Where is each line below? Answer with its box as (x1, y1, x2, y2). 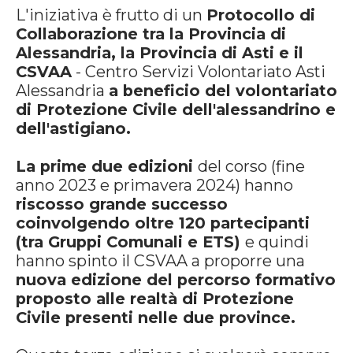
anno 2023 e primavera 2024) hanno (16, 176, 293, 195)
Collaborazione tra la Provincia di (16, 24, 286, 43)
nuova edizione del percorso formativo (16, 270, 336, 289)
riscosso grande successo (16, 195, 228, 214)
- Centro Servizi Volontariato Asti (72, 62, 325, 81)
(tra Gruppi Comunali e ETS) (16, 232, 245, 251)
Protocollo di (206, 6, 315, 24)
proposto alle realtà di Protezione (16, 289, 294, 308)
